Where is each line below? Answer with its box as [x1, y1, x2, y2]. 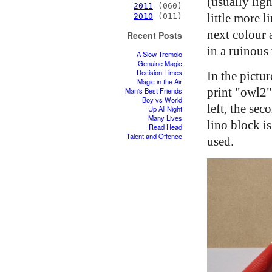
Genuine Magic [138, 58, 182, 69]
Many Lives [148, 113, 182, 123]
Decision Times [137, 67, 182, 78]
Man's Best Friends [125, 86, 182, 96]
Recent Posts [127, 29, 182, 42]
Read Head [149, 122, 182, 132]
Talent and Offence [126, 131, 182, 141]
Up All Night [148, 104, 182, 114]
